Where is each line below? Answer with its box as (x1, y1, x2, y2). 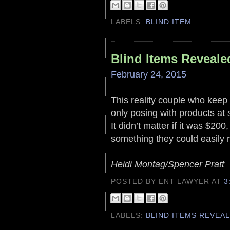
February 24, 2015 (111, 68, 186, 80)
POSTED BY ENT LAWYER (111, 177, 212, 185)
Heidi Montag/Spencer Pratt (111, 158, 224, 169)
